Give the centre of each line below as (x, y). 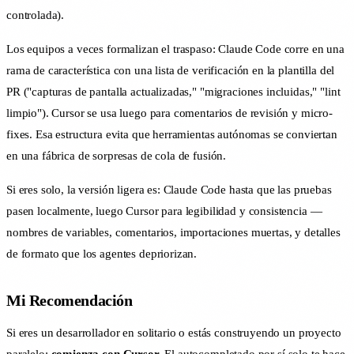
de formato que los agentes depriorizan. (102, 254)
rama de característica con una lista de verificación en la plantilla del (171, 71)
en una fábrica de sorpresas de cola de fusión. (117, 156)
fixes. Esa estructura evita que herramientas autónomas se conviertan (172, 135)
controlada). (36, 15)
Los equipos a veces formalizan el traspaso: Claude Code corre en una (175, 49)
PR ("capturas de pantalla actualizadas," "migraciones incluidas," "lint (173, 92)
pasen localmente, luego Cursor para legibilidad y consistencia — (164, 211)
